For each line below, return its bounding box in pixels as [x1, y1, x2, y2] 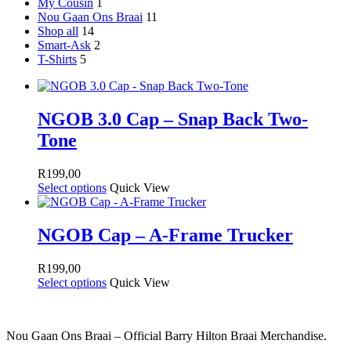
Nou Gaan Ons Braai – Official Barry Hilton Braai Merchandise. [6, 328, 327, 342]
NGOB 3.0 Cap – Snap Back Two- [38, 109, 308, 130]
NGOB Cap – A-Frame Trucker [38, 225, 293, 246]
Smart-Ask [38, 38, 91, 52]
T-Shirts [38, 52, 77, 67]
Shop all [38, 24, 78, 38]
